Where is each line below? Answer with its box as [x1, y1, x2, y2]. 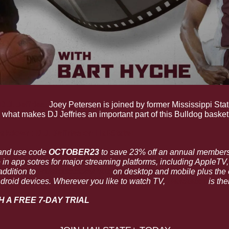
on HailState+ [81, 128, 135, 138]
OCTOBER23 [49, 147, 101, 156]
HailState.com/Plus [38, 167, 111, 176]
